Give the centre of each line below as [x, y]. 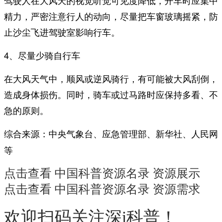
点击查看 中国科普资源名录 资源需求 [102, 189]
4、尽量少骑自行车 [42, 55]
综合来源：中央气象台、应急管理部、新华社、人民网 [111, 134]
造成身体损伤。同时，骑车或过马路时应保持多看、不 [111, 94]
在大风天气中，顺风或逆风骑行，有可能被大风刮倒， [111, 78]
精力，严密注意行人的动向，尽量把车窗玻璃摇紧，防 [111, 16]
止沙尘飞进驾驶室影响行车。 [62, 31]
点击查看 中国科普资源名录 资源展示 [102, 173]
